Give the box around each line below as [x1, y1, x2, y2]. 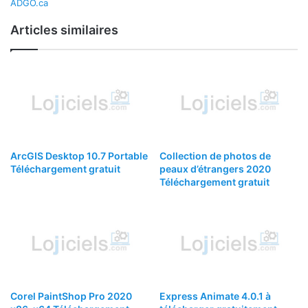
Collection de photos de [159, 149, 271, 162]
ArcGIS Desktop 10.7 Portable [10, 149, 148, 162]
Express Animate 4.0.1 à [159, 290, 271, 302]
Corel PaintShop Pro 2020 [10, 290, 132, 302]
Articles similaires [10, 23, 118, 38]
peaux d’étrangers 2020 [159, 162, 271, 175]
